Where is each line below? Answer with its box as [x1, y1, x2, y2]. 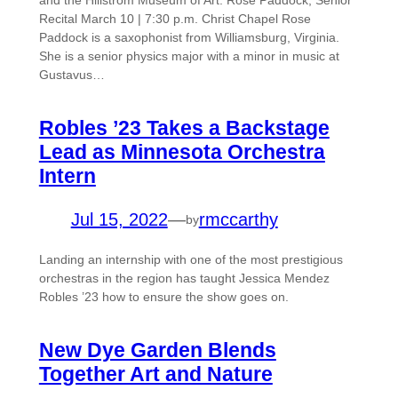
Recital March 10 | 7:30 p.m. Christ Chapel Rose [38, 12, 311, 27]
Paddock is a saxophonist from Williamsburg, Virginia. [38, 30, 339, 45]
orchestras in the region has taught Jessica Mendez [38, 271, 330, 286]
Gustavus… [38, 68, 105, 83]
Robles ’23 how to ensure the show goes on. [38, 290, 289, 305]
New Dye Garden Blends [38, 338, 276, 362]
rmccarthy [198, 210, 278, 230]
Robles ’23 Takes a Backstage [38, 116, 330, 140]
